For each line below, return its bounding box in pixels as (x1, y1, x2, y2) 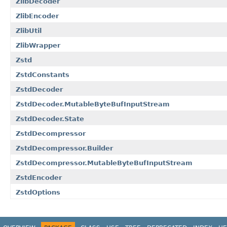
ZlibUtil (16, 26, 42, 34)
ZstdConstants (16, 70, 69, 79)
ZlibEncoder (16, 12, 59, 20)
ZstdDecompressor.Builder (16, 144, 113, 152)
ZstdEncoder (16, 173, 62, 181)
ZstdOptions (16, 188, 60, 196)
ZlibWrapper (16, 41, 60, 49)
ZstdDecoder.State (16, 115, 84, 123)
